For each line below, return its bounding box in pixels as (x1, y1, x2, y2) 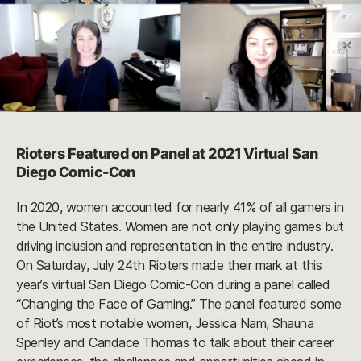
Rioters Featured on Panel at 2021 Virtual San (16, 145, 318, 163)
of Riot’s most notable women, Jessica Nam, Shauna (16, 315, 314, 332)
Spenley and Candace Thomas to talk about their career (16, 334, 334, 351)
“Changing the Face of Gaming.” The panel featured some (16, 296, 342, 313)
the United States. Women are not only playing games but (16, 218, 344, 235)
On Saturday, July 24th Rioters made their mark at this (16, 257, 322, 274)
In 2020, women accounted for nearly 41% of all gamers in (16, 199, 344, 216)
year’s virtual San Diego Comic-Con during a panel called (16, 276, 330, 293)
